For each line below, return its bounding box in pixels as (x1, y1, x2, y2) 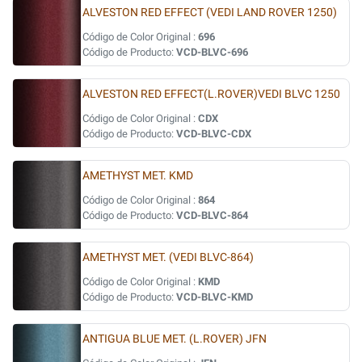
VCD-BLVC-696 (176, 46, 248, 58)
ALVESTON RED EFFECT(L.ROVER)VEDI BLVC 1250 (82, 87, 340, 101)
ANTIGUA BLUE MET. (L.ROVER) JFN (82, 332, 267, 346)
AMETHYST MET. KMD (82, 169, 193, 183)
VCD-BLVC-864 (176, 209, 248, 221)
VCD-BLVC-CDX (176, 128, 251, 140)
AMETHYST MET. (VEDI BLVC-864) (82, 250, 254, 264)
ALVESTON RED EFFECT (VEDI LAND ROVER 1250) (82, 6, 337, 19)
